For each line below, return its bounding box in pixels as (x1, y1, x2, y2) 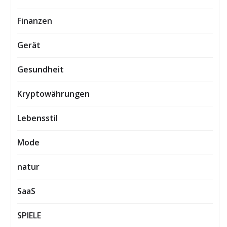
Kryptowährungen (17, 88, 90, 99)
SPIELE (17, 209, 41, 221)
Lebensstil (17, 112, 58, 124)
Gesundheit (17, 63, 64, 75)
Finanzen (17, 15, 52, 26)
